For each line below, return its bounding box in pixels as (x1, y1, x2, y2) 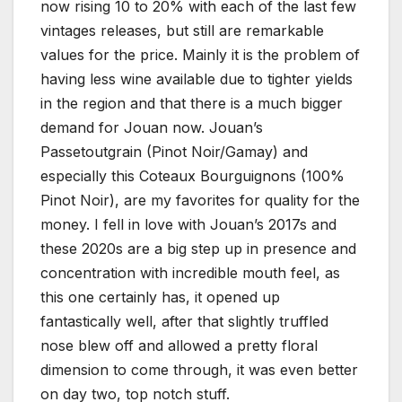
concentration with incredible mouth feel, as (40, 263, 340, 282)
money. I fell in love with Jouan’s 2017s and (40, 214, 336, 233)
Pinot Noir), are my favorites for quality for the (40, 190, 360, 209)
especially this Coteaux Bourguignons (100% (40, 166, 345, 185)
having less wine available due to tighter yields (40, 69, 353, 88)
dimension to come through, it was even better (40, 360, 358, 379)
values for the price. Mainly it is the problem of (40, 45, 360, 64)
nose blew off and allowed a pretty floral (40, 336, 318, 354)
